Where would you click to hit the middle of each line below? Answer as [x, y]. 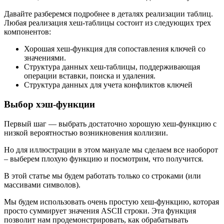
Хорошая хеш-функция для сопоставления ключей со [115, 49]
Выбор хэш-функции [49, 104]
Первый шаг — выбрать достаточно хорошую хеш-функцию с [110, 123]
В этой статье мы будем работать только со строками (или [102, 175]
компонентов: [27, 32]
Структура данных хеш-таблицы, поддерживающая [112, 67]
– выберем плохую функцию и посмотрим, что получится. [104, 158]
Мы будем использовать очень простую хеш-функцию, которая [111, 201]
